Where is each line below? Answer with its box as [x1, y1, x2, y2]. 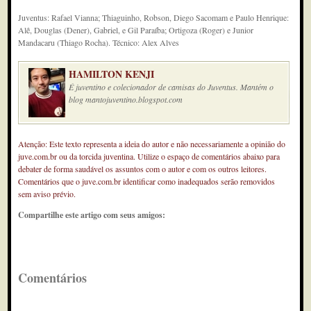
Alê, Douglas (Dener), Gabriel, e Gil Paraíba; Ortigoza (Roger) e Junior [18, 24, 254, 35]
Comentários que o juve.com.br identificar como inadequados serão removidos [18, 176, 276, 187]
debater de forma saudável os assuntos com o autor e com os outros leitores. [18, 163, 267, 174]
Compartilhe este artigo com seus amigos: [18, 209, 166, 221]
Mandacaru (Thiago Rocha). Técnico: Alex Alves [18, 37, 180, 48]
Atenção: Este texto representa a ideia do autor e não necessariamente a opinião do [18, 138, 286, 149]
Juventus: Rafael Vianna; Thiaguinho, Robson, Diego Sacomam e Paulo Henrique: [18, 12, 289, 23]
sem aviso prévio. [18, 188, 76, 199]
